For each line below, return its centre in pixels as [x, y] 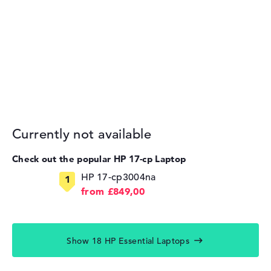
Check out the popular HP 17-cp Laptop [99, 159]
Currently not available [82, 134]
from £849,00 [113, 191]
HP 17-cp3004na [119, 178]
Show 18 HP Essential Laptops [128, 241]
